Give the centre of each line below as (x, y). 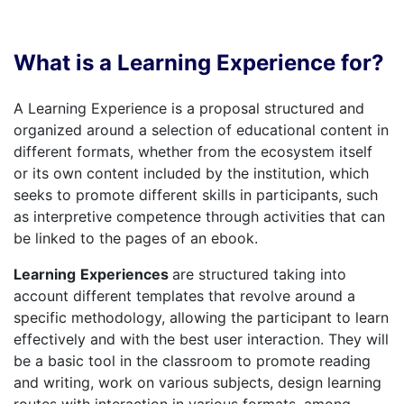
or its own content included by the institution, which (191, 173)
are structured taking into (259, 274)
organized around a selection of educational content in (201, 130)
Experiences (126, 274)
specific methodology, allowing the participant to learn (201, 317)
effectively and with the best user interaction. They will (201, 339)
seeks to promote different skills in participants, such (196, 195)
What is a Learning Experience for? (199, 63)
